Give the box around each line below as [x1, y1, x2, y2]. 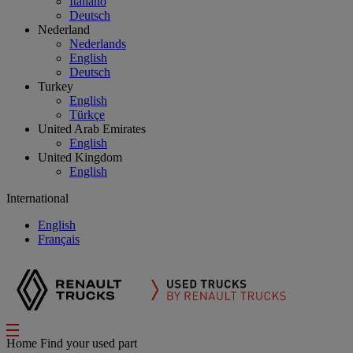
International [6, 191, 69, 205]
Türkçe [69, 108, 105, 121]
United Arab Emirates [38, 122, 146, 136]
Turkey [38, 80, 73, 93]
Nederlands [69, 37, 126, 50]
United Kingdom [38, 150, 122, 164]
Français [38, 232, 80, 246]
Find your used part [40, 336, 137, 350]
